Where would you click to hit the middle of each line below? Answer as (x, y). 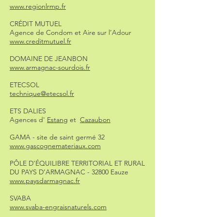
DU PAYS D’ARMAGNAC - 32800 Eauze (69, 172)
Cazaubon (95, 120)
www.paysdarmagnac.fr (45, 181)
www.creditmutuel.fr (40, 41)
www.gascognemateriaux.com (55, 146)
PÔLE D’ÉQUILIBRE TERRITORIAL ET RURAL (77, 163)
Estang (57, 120)
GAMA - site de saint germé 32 (57, 137)
